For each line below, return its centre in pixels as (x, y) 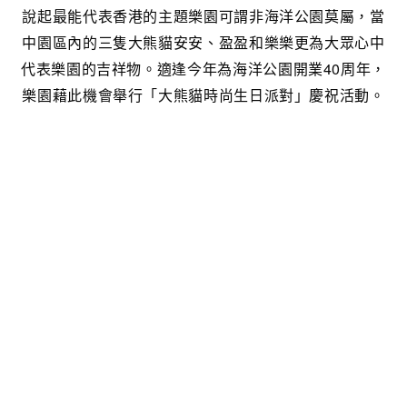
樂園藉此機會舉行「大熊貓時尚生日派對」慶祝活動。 (203, 94)
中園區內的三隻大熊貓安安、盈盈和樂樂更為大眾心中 (203, 42)
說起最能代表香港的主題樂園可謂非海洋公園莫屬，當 (203, 15)
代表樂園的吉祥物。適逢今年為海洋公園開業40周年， (203, 68)
